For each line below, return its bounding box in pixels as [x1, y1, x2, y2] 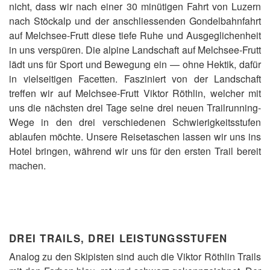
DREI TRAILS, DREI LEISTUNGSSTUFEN [9, 231, 228, 245]
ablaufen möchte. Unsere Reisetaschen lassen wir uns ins [9, 130, 261, 143]
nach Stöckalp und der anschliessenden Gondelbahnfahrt [9, 14, 261, 28]
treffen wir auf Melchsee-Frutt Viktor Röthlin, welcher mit [9, 86, 261, 100]
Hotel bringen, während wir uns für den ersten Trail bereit [9, 144, 261, 158]
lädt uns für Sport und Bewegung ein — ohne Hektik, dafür [9, 57, 261, 71]
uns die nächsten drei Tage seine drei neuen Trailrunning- [9, 101, 261, 115]
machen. [9, 159, 46, 172]
